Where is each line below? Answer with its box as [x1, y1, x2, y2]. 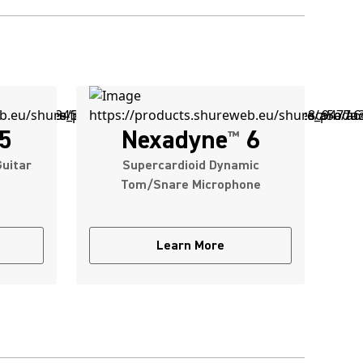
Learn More [156, 237, 224, 254]
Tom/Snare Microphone [120, 177, 261, 193]
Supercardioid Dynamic [122, 157, 259, 173]
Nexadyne [121, 123, 228, 156]
